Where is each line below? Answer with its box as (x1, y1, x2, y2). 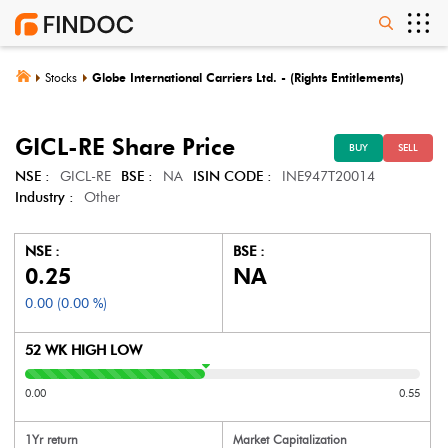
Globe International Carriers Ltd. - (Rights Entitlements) (92, 70, 404, 85)
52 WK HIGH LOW (25, 342, 142, 359)
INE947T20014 (282, 168, 375, 185)
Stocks (45, 70, 77, 85)
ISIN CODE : (193, 168, 272, 185)
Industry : (15, 189, 74, 206)
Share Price (105, 133, 235, 161)
